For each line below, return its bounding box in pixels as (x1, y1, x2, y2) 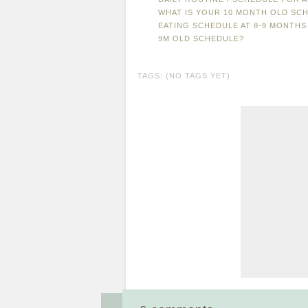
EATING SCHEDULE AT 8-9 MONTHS (158, 21, 307, 30)
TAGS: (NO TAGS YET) (137, 71, 230, 80)
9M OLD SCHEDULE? (158, 34, 244, 43)
